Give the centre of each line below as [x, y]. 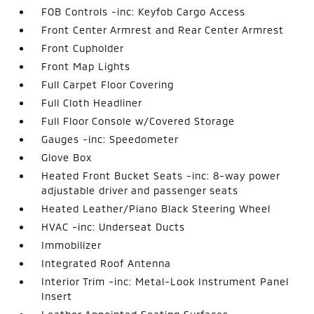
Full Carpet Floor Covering [108, 84]
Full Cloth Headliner [92, 103]
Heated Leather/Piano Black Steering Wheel [156, 209]
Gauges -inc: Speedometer [110, 139]
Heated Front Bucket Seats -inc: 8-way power [161, 176]
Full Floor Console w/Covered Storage [138, 121]
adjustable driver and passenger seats [140, 190]
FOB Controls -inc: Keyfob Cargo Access [144, 12]
